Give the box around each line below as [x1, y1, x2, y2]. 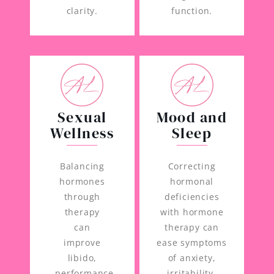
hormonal [169, 176, 214, 188]
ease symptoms [157, 237, 227, 249]
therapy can [165, 221, 219, 234]
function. [171, 4, 213, 17]
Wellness [50, 123, 114, 144]
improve [64, 237, 101, 249]
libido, [67, 252, 97, 264]
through [64, 191, 101, 203]
